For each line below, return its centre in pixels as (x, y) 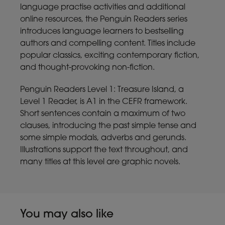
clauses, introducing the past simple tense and (108, 126)
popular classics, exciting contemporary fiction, (110, 55)
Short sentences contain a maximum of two (103, 114)
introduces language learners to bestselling (102, 31)
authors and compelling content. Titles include (108, 43)
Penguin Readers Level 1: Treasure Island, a (102, 90)
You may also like (67, 214)
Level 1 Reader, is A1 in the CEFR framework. (104, 102)
